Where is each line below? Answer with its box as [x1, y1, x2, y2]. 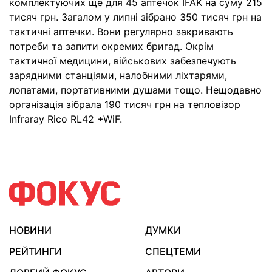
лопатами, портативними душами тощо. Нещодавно [9, 83, 262, 96]
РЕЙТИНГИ [9, 245, 62, 257]
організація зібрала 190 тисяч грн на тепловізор [9, 98, 240, 110]
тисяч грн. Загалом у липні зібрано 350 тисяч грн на [9, 10, 262, 23]
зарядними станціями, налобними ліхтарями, [9, 69, 227, 81]
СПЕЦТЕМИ [145, 245, 201, 257]
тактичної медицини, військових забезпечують [9, 54, 236, 67]
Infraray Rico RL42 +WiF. [9, 112, 122, 125]
